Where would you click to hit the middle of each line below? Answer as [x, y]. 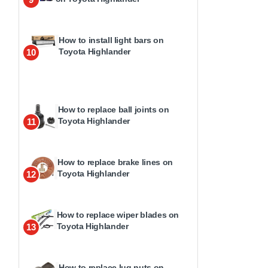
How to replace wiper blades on [118, 215]
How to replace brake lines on [115, 162]
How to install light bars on [111, 40]
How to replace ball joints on [113, 109]
